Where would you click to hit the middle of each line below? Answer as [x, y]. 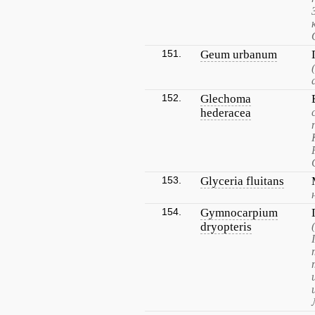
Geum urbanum [239, 54]
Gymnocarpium [239, 213]
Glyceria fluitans [242, 181]
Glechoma [226, 99]
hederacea [226, 113]
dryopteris [226, 227]
